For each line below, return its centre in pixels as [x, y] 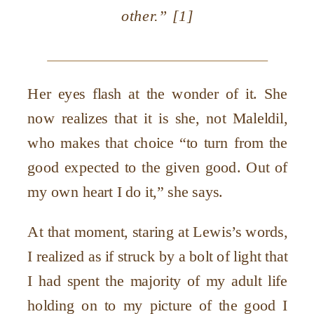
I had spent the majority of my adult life [158, 281]
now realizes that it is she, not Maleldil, [158, 118]
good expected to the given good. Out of [158, 167]
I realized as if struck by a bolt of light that [158, 256]
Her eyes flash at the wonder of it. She [158, 94]
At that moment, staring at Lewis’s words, [158, 232]
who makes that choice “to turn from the [158, 143]
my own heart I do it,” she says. [125, 192]
